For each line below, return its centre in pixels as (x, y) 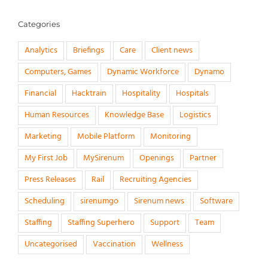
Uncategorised (51, 245)
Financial (40, 94)
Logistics (195, 115)
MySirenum (103, 159)
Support (165, 223)
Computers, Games (58, 72)
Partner (203, 159)
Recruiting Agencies (156, 180)
